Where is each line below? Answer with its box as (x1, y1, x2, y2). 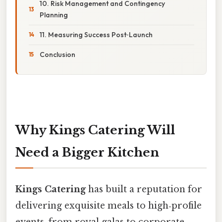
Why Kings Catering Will (15, 122, 175, 137)
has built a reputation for (86, 183, 202, 195)
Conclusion (40, 50, 75, 59)
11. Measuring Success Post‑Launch (40, 30, 153, 39)
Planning (40, 10, 68, 19)
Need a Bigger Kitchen (15, 145, 159, 160)
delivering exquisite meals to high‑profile (15, 200, 202, 211)
